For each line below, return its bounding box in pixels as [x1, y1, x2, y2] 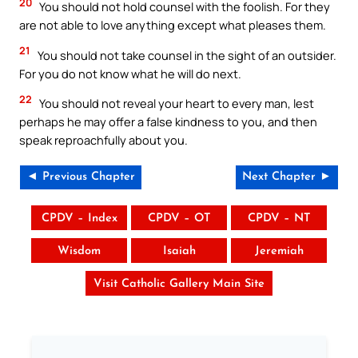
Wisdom [58, 245, 101, 257]
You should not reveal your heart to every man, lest [37, 95, 314, 112]
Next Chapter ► [242, 170, 332, 183]
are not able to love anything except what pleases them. [19, 17, 326, 34]
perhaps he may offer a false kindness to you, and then [19, 113, 317, 130]
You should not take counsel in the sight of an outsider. [35, 46, 336, 63]
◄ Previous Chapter [26, 170, 135, 183]
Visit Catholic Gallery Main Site [93, 277, 265, 290]
